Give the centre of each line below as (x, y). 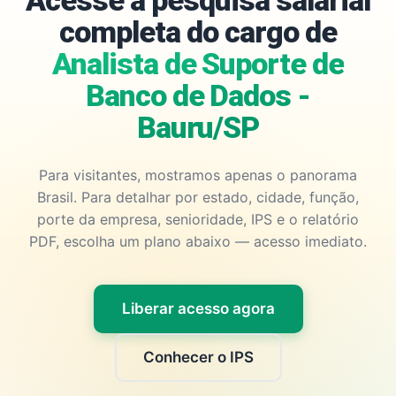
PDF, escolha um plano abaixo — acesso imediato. (198, 241)
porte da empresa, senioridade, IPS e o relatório (198, 219)
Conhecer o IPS (198, 357)
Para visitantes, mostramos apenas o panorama (198, 175)
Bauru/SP (198, 127)
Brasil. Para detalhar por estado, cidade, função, (198, 197)
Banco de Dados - (198, 95)
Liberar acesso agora (198, 308)
